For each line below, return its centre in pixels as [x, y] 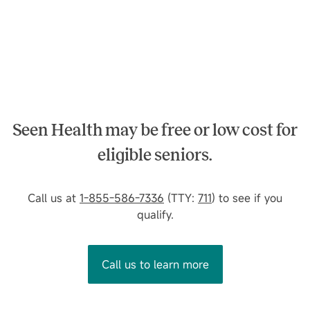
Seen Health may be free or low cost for [155, 130]
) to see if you [247, 198]
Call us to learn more [155, 264]
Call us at [54, 198]
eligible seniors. [155, 155]
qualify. [155, 214]
